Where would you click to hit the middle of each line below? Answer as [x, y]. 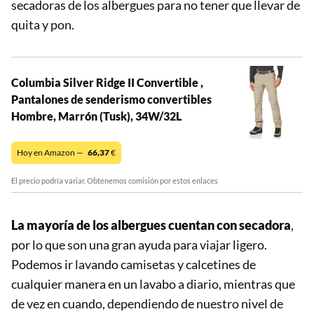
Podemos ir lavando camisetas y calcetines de [134, 264]
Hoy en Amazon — [51, 152]
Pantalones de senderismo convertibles [111, 99]
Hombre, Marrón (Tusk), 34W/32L [96, 116]
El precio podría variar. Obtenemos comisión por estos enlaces [115, 180]
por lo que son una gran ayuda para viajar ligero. [139, 244]
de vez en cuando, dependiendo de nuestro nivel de [147, 303]
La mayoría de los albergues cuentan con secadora [151, 225]
